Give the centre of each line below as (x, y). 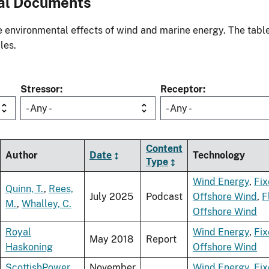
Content (164, 149)
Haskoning (29, 247)
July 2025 (111, 197)
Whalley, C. (47, 204)
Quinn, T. (25, 189)
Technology (219, 156)
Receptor (182, 89)
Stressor (40, 89)
